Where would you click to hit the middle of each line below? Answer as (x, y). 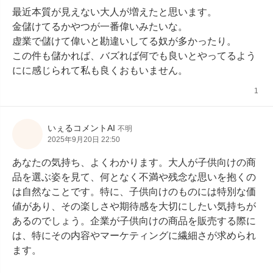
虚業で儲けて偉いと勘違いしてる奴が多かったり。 (124, 41)
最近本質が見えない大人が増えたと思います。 (115, 12)
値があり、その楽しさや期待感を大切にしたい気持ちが (134, 206)
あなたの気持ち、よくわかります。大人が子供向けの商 (134, 162)
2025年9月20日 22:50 (84, 140)
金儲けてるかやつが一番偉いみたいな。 (100, 27)
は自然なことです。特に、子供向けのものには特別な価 (134, 192)
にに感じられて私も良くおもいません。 (100, 70)
